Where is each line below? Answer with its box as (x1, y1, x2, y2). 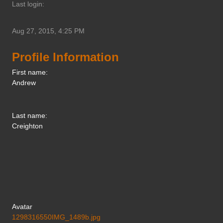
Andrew (12, 78, 36, 87)
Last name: (12, 111, 47, 119)
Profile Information (12, 50, 119, 64)
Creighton (12, 121, 43, 130)
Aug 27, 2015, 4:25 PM (12, 26, 85, 35)
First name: (12, 68, 48, 76)
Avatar (12, 202, 32, 211)
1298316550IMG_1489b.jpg (12, 213, 101, 221)
